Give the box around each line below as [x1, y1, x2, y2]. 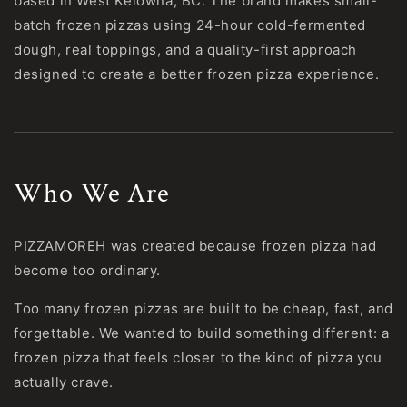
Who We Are [14, 176, 170, 213]
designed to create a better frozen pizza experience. [14, 65, 380, 84]
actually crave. [14, 373, 114, 392]
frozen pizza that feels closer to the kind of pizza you [14, 349, 383, 367]
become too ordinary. [14, 262, 162, 280]
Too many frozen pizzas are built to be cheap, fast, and [14, 300, 394, 318]
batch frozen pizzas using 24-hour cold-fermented [14, 16, 366, 35]
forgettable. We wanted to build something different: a [14, 324, 390, 342]
